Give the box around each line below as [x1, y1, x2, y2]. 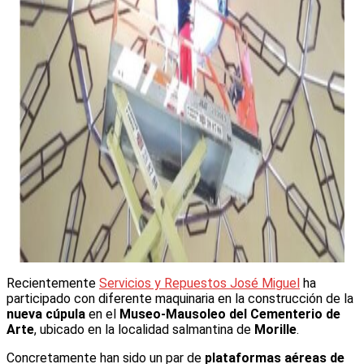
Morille [254, 321, 297, 337]
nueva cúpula [6, 305, 85, 322]
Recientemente [6, 275, 99, 291]
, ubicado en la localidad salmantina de [34, 321, 254, 337]
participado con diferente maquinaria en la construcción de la [6, 290, 353, 306]
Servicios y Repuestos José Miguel [99, 275, 300, 291]
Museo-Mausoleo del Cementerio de [119, 305, 340, 322]
